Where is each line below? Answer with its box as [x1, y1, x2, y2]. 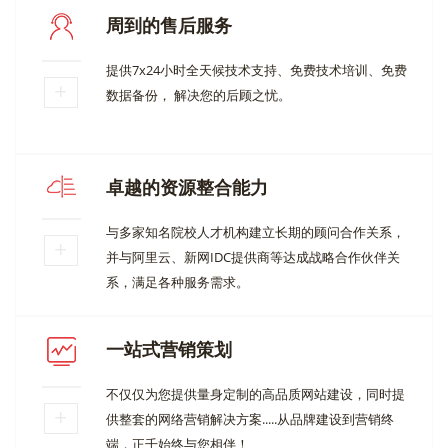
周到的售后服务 [106, 12, 232, 37]
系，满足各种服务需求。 [106, 272, 249, 291]
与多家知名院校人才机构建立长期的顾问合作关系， [106, 222, 405, 241]
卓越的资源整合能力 [106, 174, 268, 199]
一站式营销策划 [106, 336, 232, 361]
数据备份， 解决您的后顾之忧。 [106, 85, 291, 104]
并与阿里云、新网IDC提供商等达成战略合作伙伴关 [106, 247, 400, 266]
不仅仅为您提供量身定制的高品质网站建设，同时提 [106, 384, 405, 403]
